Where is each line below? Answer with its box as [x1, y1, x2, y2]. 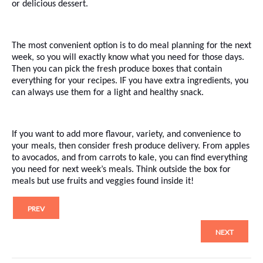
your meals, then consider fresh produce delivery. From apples [12, 141, 249, 151]
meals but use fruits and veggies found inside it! [12, 176, 194, 186]
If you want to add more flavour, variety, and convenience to [12, 129, 241, 139]
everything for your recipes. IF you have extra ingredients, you [12, 76, 248, 86]
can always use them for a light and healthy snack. [12, 87, 204, 97]
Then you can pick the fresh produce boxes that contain [12, 64, 222, 74]
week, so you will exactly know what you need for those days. [12, 52, 244, 62]
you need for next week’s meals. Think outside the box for [12, 164, 231, 174]
